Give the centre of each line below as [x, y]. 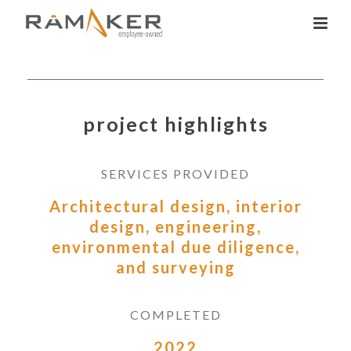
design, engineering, [175, 226]
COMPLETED [175, 314]
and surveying [175, 267]
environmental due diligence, [175, 246]
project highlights [175, 123]
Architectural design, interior [175, 206]
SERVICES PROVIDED [175, 173]
